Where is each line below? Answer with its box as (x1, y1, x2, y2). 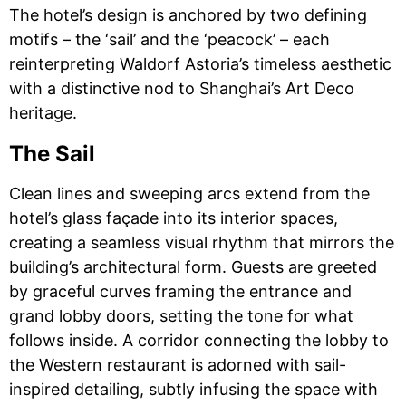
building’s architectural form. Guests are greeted (9, 257, 377, 276)
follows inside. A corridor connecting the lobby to (9, 331, 389, 350)
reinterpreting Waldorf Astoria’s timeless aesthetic (9, 54, 391, 73)
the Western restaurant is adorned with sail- (9, 355, 346, 374)
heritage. (9, 103, 77, 122)
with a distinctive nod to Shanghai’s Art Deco (9, 79, 354, 98)
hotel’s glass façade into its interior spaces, (9, 208, 338, 227)
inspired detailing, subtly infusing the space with (9, 380, 378, 399)
